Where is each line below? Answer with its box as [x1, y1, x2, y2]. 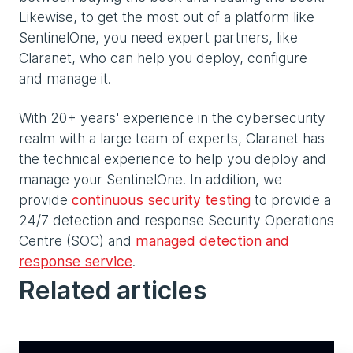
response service [19, 253, 132, 270]
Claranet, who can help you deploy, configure [19, 50, 307, 67]
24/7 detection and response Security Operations [19, 212, 334, 229]
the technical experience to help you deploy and [19, 150, 326, 168]
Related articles [19, 275, 206, 307]
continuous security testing [72, 191, 251, 209]
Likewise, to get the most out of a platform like [19, 9, 314, 26]
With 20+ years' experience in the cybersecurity [19, 110, 325, 127]
